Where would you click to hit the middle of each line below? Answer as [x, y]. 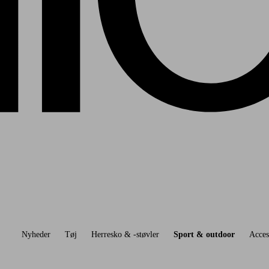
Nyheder [36, 234]
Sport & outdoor [204, 234]
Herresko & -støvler [125, 234]
